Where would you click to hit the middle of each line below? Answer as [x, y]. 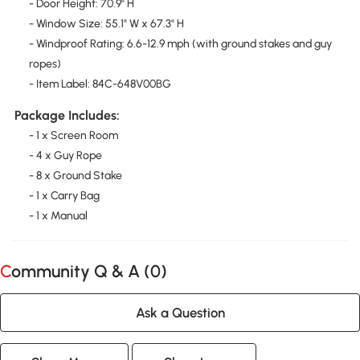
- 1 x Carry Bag [64, 196]
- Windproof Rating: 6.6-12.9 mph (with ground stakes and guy [180, 43]
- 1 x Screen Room [73, 136]
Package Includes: [67, 116]
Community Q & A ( [81, 271]
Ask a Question [180, 312]
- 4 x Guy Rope [65, 156]
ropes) [45, 63]
